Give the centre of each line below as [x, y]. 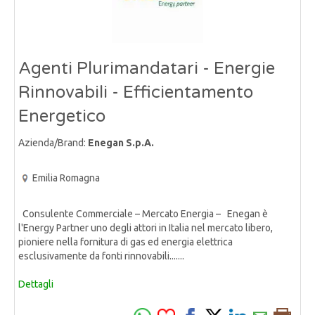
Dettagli [36, 284]
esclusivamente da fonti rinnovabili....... [101, 256]
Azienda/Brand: [53, 143]
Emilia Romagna [66, 178]
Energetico [62, 116]
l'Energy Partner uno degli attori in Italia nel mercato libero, [146, 228]
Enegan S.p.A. [121, 143]
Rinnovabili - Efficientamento [136, 92]
